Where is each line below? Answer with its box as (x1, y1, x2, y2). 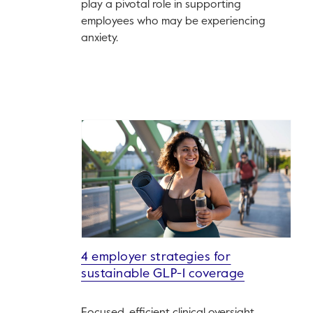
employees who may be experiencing (81, 16, 265, 28)
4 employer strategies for (81, 251, 231, 264)
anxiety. (81, 33, 118, 45)
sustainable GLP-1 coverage (81, 268, 245, 281)
